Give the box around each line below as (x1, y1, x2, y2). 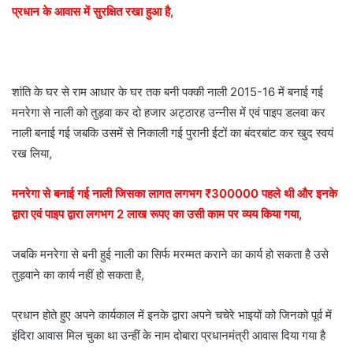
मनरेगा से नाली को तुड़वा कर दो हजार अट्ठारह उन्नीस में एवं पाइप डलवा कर (12, 105, 325, 121)
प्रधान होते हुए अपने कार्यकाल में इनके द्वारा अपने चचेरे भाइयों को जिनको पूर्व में (12, 307, 332, 323)
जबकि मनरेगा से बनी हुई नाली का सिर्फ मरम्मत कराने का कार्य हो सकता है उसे (12, 247, 329, 262)
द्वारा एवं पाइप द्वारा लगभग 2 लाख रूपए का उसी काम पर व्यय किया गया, (12, 206, 302, 222)
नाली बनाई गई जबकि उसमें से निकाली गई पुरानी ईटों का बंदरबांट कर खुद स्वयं (12, 125, 333, 141)
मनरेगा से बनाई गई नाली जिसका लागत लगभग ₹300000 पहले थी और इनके (12, 186, 337, 202)
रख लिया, (12, 146, 52, 162)
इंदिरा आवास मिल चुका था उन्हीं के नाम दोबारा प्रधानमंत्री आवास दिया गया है (12, 328, 325, 344)
